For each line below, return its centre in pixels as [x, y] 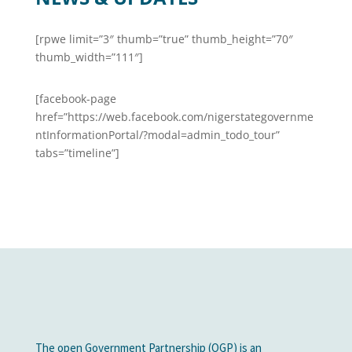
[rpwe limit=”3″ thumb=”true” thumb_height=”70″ [164, 39]
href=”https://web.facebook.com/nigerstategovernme [174, 117]
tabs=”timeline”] [77, 153]
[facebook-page [75, 99]
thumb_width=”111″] [89, 57]
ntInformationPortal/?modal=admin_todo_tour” [157, 135]
